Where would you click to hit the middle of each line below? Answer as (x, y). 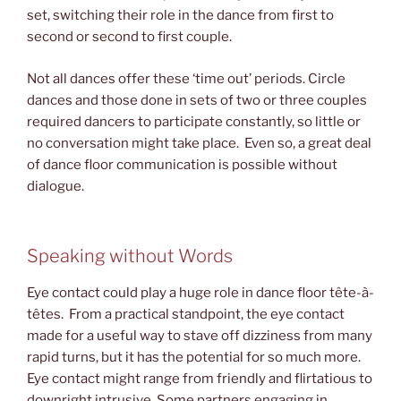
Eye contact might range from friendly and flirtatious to (200, 379)
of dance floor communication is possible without (182, 164)
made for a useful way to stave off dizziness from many (200, 336)
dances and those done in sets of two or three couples (197, 100)
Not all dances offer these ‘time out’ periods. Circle (186, 78)
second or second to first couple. (129, 37)
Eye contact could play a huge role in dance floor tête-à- (200, 293)
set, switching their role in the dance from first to (180, 16)
